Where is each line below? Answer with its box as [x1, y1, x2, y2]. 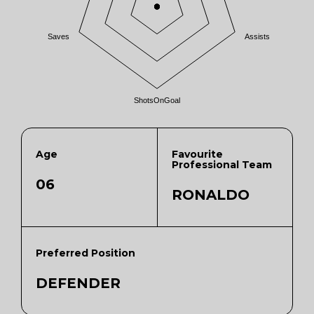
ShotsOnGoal [134, 96, 180, 105]
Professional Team [172, 158, 272, 171]
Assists [245, 32, 271, 41]
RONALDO [172, 186, 250, 203]
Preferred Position [36, 247, 135, 259]
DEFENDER [36, 275, 121, 292]
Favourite [172, 148, 223, 161]
